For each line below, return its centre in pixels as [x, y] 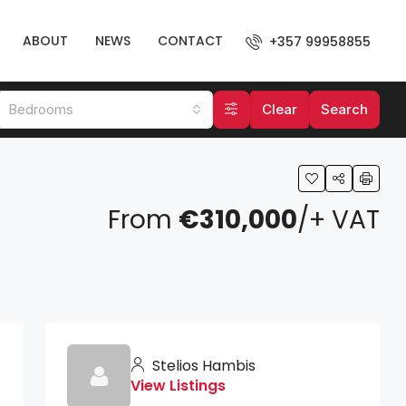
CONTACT [190, 41]
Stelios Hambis [202, 366]
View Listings [178, 386]
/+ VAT [338, 220]
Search [344, 109]
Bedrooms [41, 109]
